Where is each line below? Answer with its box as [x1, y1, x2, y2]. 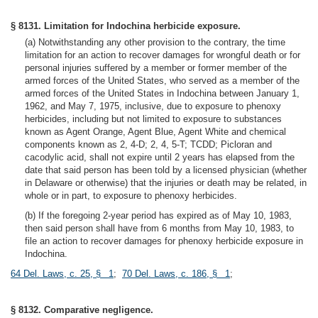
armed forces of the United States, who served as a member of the [25, 75, 300, 86]
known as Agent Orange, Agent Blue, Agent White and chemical [25, 126, 286, 137]
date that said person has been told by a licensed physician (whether [25, 165, 307, 175]
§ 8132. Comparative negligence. [11, 305, 153, 315]
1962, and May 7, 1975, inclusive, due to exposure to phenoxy [25, 101, 281, 111]
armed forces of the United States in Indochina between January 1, [25, 88, 300, 99]
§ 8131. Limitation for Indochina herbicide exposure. [11, 21, 241, 31]
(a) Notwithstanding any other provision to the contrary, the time [25, 37, 285, 48]
